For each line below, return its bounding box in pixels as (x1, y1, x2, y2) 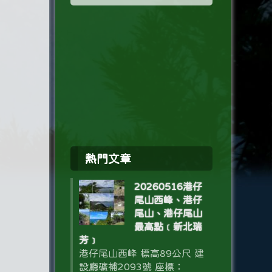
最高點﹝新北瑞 (134, 222, 202, 231)
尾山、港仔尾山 (134, 208, 202, 218)
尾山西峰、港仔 (134, 195, 202, 205)
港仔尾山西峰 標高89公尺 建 (78, 248, 204, 258)
